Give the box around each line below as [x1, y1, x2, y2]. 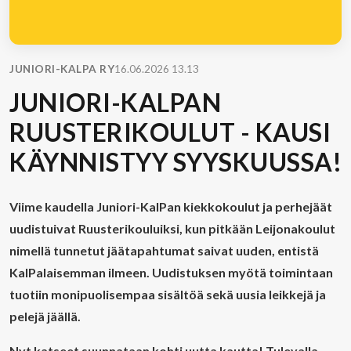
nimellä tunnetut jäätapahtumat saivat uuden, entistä [9, 243, 319, 258]
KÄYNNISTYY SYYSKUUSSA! [9, 147, 342, 177]
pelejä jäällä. [9, 309, 81, 324]
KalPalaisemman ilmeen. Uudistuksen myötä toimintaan [9, 265, 333, 280]
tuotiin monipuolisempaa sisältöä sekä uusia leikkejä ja [9, 287, 326, 302]
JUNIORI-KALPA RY [9, 63, 114, 75]
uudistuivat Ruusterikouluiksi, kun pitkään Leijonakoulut [9, 221, 335, 236]
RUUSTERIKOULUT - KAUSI [9, 117, 331, 147]
